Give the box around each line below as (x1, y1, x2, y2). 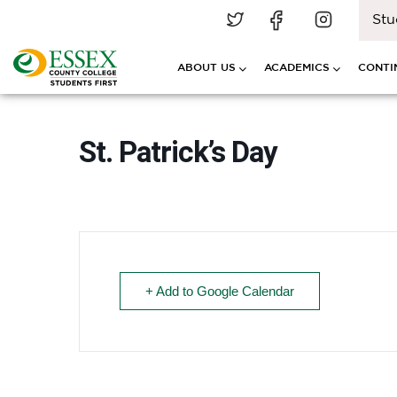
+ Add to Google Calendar (145, 284, 294, 299)
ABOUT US (177, 61, 236, 73)
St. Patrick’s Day (79, 135, 277, 169)
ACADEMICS (264, 61, 330, 73)
